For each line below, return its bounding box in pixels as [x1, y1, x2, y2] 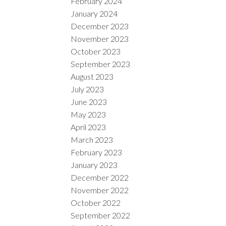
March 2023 [71, 134, 114, 144]
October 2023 [71, 46, 121, 56]
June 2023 [71, 96, 107, 106]
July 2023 [71, 84, 104, 94]
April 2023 [71, 122, 106, 132]
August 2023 [71, 71, 114, 81]
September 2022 [71, 210, 131, 220]
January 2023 [71, 159, 118, 169]
